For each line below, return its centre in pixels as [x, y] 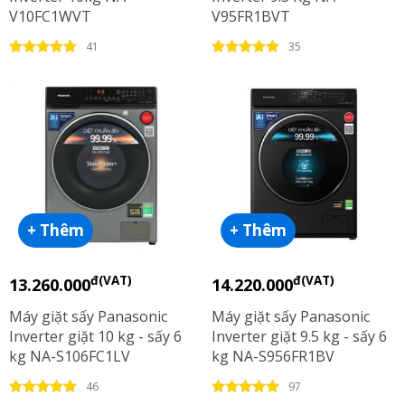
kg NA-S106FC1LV [70, 356]
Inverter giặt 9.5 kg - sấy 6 [299, 336]
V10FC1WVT [50, 16]
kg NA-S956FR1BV [273, 356]
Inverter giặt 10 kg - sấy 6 [95, 336]
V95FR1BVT [251, 16]
